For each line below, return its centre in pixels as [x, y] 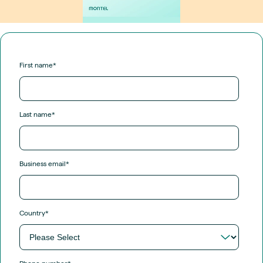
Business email [43, 163]
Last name [36, 114]
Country [32, 213]
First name [36, 65]
